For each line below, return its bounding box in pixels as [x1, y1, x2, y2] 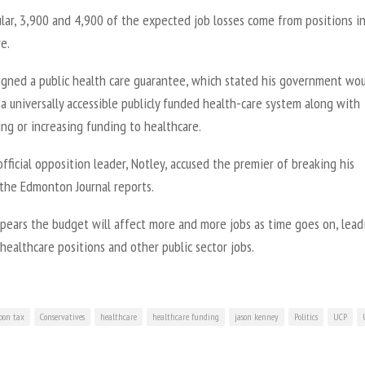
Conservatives [40, 310, 85, 323]
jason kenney [235, 310, 279, 323]
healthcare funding [152, 310, 219, 323]
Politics [294, 310, 318, 323]
